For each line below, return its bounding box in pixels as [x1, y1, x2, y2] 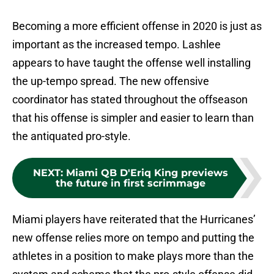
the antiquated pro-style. [12, 130, 131, 143]
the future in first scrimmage [55, 177, 206, 190]
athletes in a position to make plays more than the [12, 250, 254, 263]
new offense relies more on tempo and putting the [12, 231, 254, 245]
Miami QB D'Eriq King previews [65, 167, 228, 179]
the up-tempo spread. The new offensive [12, 75, 209, 88]
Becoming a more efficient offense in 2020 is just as [12, 20, 262, 33]
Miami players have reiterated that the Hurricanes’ [12, 213, 256, 226]
